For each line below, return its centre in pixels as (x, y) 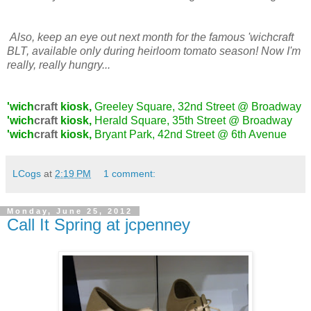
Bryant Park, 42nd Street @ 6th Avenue (191, 135)
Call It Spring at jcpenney (99, 225)
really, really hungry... (59, 65)
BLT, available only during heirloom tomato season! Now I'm (154, 51)
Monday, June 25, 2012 (70, 211)
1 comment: (130, 174)
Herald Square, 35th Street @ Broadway (193, 121)
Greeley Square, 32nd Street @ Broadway (198, 107)
